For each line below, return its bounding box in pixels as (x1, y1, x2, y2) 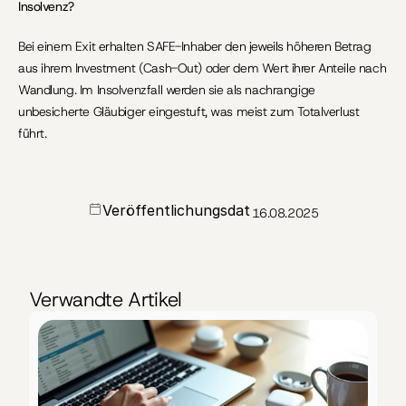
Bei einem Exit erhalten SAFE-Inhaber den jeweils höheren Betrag (18, 38, 372, 54)
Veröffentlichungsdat (101, 201, 250, 219)
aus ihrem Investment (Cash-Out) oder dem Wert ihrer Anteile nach (18, 60, 387, 76)
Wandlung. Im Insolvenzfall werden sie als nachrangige (18, 82, 315, 98)
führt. (18, 125, 47, 141)
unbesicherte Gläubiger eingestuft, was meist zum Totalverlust (18, 103, 360, 120)
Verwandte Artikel (29, 286, 182, 313)
